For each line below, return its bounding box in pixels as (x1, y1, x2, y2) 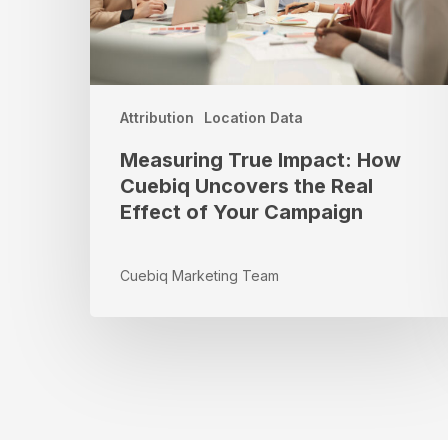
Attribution (120, 109, 194, 127)
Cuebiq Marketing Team (120, 267, 279, 285)
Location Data (204, 109, 303, 127)
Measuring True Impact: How (120, 148, 401, 173)
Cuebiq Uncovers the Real (120, 174, 373, 199)
